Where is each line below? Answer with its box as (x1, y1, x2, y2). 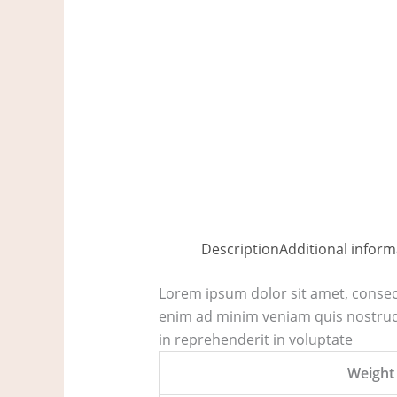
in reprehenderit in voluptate (158, 330, 353, 350)
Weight (346, 363, 394, 384)
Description (200, 239, 279, 260)
